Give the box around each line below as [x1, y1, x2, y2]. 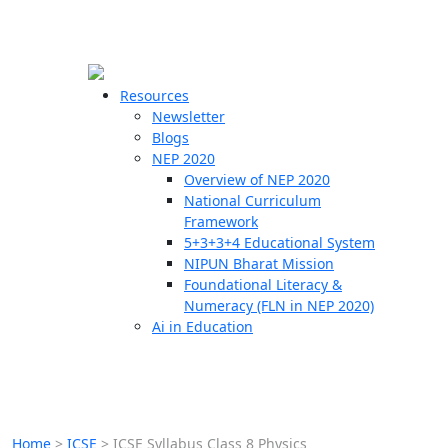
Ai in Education [152, 317, 253, 336]
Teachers [10, 174, 87, 198]
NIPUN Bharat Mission [184, 254, 334, 273]
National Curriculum [184, 191, 321, 210]
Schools [10, 140, 75, 164]
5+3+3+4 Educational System [184, 233, 375, 252]
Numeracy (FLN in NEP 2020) [184, 296, 374, 315]
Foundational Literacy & [184, 275, 342, 294]
